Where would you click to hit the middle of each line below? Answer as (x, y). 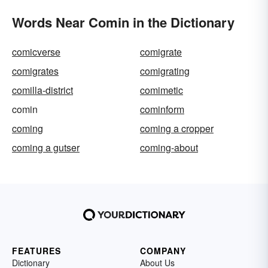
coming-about (169, 147)
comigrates (35, 71)
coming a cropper (177, 128)
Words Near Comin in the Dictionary (123, 22)
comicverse (36, 51)
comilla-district (42, 90)
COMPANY (163, 250)
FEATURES (36, 250)
